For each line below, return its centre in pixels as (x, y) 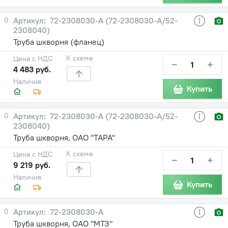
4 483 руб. (32, 69)
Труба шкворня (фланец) (59, 41)
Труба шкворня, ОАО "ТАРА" (64, 137)
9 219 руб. (32, 165)
